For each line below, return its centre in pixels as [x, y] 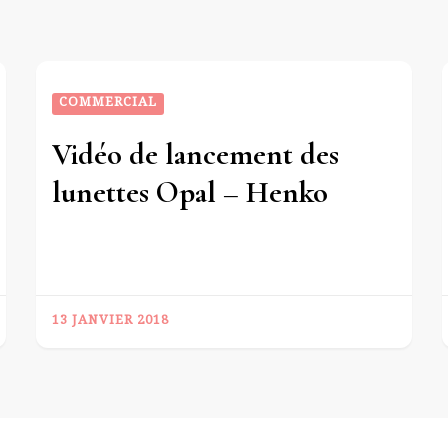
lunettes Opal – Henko [190, 193]
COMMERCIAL [108, 104]
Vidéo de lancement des [196, 155]
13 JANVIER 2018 [111, 322]
